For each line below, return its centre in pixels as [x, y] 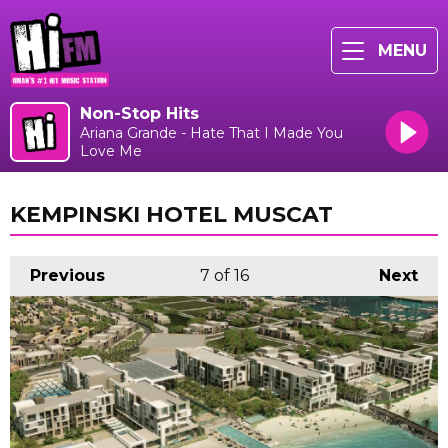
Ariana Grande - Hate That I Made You [211, 132]
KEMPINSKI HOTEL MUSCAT [171, 214]
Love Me [111, 150]
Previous [67, 276]
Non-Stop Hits [139, 113]
